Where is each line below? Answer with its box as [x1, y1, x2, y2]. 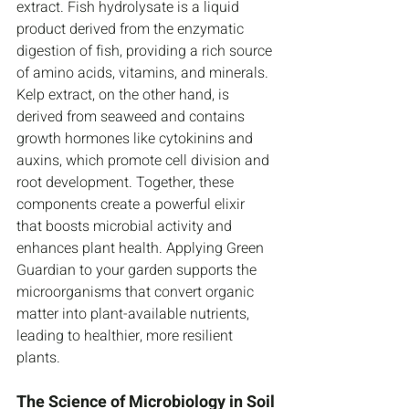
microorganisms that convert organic [16, 281, 257, 304]
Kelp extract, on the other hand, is [16, 84, 233, 107]
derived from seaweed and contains [16, 106, 248, 129]
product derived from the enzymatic [16, 18, 247, 41]
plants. [16, 347, 60, 370]
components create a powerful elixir [16, 194, 248, 216]
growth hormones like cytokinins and [16, 128, 257, 151]
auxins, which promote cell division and [16, 150, 273, 173]
